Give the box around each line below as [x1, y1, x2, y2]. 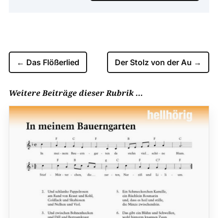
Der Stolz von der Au [115, 57, 192, 67]
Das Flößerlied [26, 57, 79, 67]
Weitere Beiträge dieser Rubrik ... [8, 87, 143, 98]
